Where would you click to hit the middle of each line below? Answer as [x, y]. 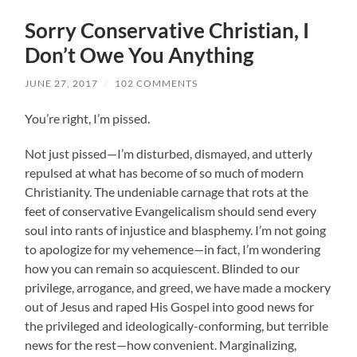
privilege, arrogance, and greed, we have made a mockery [178, 287]
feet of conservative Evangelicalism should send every [171, 210]
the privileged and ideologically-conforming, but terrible [177, 325]
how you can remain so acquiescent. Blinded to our [163, 268]
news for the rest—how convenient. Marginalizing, [161, 344]
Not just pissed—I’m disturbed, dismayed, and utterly [169, 153]
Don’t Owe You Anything [139, 55]
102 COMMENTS [157, 83]
